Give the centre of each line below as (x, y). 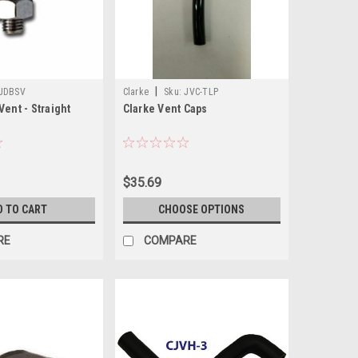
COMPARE (170, 240)
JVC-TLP (201, 91)
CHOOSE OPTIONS (202, 209)
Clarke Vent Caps (165, 108)
